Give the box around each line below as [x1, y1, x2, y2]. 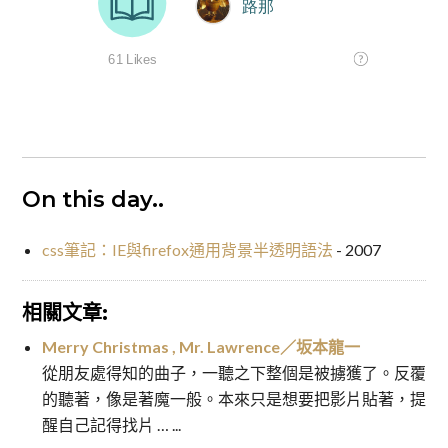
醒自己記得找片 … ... [41, 415, 181, 435]
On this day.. [21, 186, 164, 214]
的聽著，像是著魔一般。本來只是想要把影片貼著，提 [41, 389, 426, 409]
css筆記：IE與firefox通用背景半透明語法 [41, 240, 333, 260]
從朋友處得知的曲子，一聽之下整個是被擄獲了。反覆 [41, 363, 426, 383]
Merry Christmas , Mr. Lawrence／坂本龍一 [41, 337, 360, 357]
